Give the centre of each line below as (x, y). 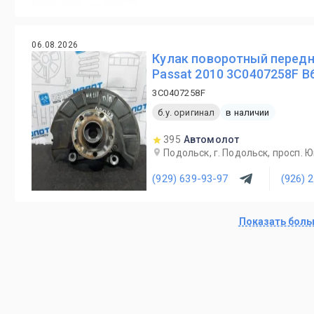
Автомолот (211, 139)
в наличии (248, 112)
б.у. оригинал (186, 112)
